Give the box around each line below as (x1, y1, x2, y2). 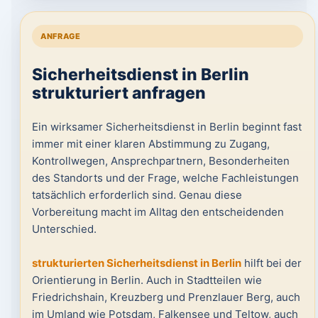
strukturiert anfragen (31, 82, 206, 103)
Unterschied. (31, 222, 97, 236)
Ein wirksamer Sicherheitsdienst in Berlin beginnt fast (31, 120, 302, 133)
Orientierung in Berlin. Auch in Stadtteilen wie (31, 273, 262, 287)
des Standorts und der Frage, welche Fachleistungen (31, 171, 299, 185)
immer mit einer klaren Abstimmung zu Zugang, (31, 137, 270, 150)
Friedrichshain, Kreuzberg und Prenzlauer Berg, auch (31, 290, 300, 304)
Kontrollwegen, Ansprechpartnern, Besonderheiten (31, 154, 290, 168)
